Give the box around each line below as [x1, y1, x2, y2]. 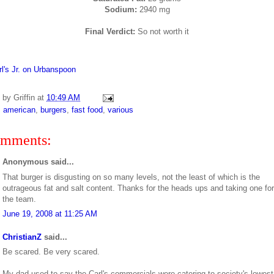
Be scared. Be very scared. [2, 247, 100, 257]
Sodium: [104, 4, 139, 14]
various [108, 105, 133, 115]
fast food [72, 105, 103, 115]
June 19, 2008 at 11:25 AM [2, 209, 97, 219]
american [3, 105, 35, 115]
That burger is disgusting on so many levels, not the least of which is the [2, 172, 260, 182]
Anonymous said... [2, 157, 74, 167]
